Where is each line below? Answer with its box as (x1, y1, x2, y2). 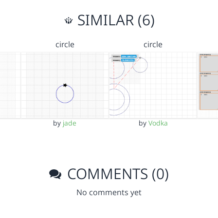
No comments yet (76, 187, 142, 198)
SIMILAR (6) (73, 9, 155, 30)
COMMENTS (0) (63, 163, 169, 184)
